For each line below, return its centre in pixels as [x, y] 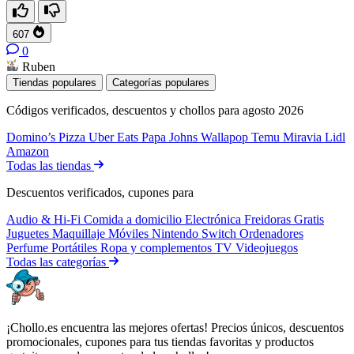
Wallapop [226, 137]
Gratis [309, 219]
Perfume [29, 247]
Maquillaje [80, 233]
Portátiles [76, 247]
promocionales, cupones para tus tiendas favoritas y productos [160, 341]
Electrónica [215, 219]
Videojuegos [267, 247]
